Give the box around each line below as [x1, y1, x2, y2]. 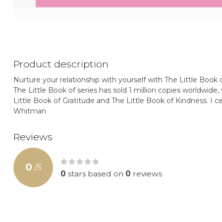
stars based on [66, 168, 125, 178]
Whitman [13, 106, 46, 115]
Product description [13, 57, 109, 70]
